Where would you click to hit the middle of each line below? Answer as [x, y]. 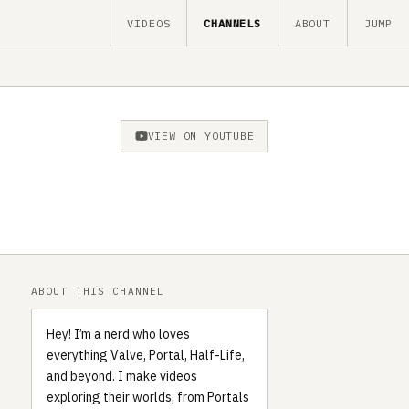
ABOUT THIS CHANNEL [98, 291]
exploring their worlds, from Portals [148, 398]
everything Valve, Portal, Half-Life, [146, 356]
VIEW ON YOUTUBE [201, 136]
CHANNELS [232, 23]
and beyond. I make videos [122, 377]
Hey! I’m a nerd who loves [118, 335]
